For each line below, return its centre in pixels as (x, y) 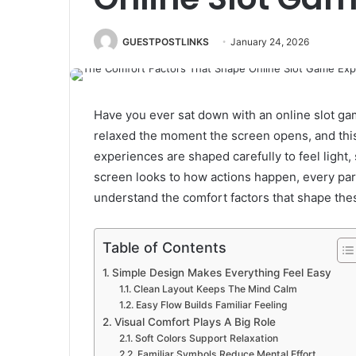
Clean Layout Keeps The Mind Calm (215, 289)
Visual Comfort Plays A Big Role (195, 322)
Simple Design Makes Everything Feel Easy (221, 273)
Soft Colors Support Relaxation (206, 339)
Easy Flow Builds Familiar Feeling (211, 305)
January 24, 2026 (270, 42)
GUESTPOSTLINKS (166, 42)
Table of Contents (164, 248)
